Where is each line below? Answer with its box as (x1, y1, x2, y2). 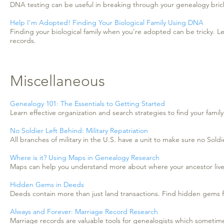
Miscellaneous (10, 72, 109, 90)
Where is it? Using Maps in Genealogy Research (10, 153, 159, 162)
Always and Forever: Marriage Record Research (10, 207, 162, 216)
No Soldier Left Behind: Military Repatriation (10, 126, 148, 135)
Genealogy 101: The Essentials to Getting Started (10, 99, 165, 108)
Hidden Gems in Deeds (10, 180, 84, 189)
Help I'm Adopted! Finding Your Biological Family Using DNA (10, 18, 203, 27)
